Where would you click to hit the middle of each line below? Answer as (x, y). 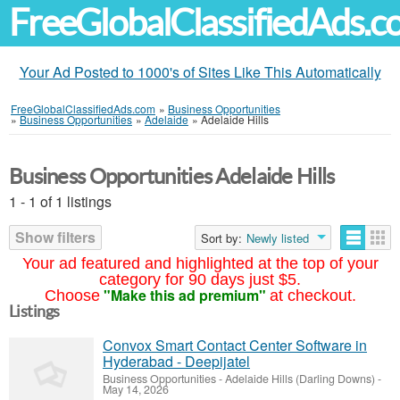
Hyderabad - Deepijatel (176, 361)
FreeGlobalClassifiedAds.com (83, 108)
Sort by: (221, 238)
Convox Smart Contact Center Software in (235, 345)
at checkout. (312, 296)
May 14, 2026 (136, 389)
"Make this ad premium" (184, 295)
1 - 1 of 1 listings (60, 201)
